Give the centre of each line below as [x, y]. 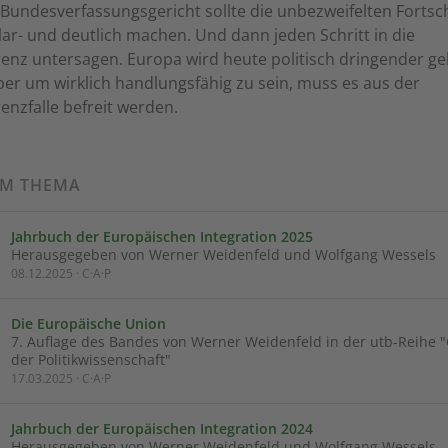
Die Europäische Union [88, 323]
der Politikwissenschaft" [91, 359]
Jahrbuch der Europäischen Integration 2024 [162, 428]
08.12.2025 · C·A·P [61, 273]
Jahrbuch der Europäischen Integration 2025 [162, 236]
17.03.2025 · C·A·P [61, 378]
